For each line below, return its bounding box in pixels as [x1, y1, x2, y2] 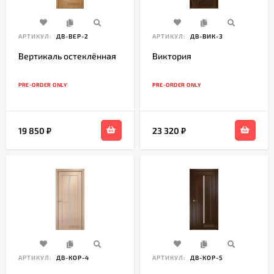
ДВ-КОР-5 [188, 254, 223, 262]
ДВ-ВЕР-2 [54, 32, 89, 40]
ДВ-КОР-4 [54, 254, 89, 262]
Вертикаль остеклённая [18, 51, 116, 62]
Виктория [152, 51, 191, 62]
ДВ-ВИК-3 [188, 32, 223, 40]
